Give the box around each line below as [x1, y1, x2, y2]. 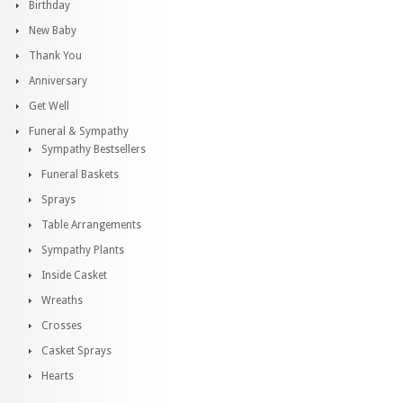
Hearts [41, 370, 74, 382]
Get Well [29, 100, 69, 112]
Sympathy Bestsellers [41, 143, 146, 156]
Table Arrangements [41, 219, 141, 231]
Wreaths [41, 294, 83, 307]
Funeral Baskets [41, 168, 119, 181]
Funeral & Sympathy [29, 125, 129, 138]
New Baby [29, 24, 76, 37]
